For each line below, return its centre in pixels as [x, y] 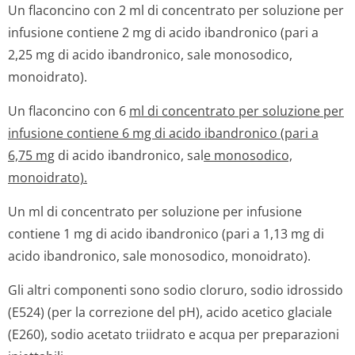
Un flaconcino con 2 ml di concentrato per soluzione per [176, 10]
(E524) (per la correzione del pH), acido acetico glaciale [170, 312]
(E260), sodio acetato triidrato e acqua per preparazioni [174, 334]
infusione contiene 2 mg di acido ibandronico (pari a [163, 32]
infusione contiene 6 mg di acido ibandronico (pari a [163, 133]
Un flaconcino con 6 [69, 111]
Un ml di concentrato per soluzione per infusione [155, 212]
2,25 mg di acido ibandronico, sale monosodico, [150, 55]
